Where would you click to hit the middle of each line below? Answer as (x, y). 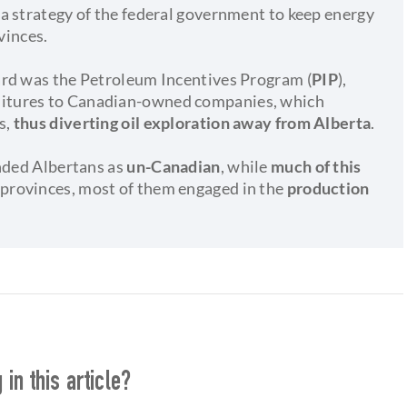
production (328, 188)
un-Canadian (174, 166)
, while (244, 166)
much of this (314, 166)
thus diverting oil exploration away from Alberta (192, 122)
